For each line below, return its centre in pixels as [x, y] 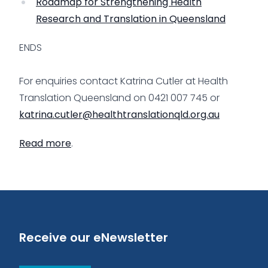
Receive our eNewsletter [94, 237]
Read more [45, 143]
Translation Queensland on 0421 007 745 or [119, 98]
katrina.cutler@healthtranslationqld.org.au [119, 114]
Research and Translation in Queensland [131, 19]
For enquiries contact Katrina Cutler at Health [124, 81]
